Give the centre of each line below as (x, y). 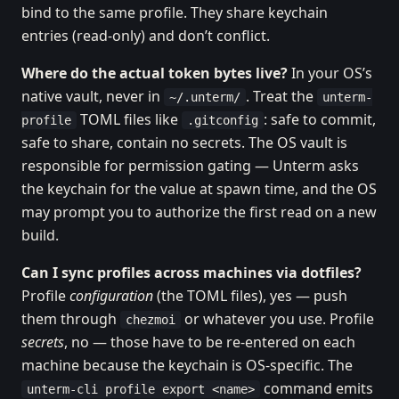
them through (71, 319)
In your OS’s (330, 73)
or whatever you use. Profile (277, 319)
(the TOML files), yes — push (250, 296)
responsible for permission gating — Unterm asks (190, 166)
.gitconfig (223, 120)
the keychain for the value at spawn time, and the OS (199, 189)
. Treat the (281, 96)
